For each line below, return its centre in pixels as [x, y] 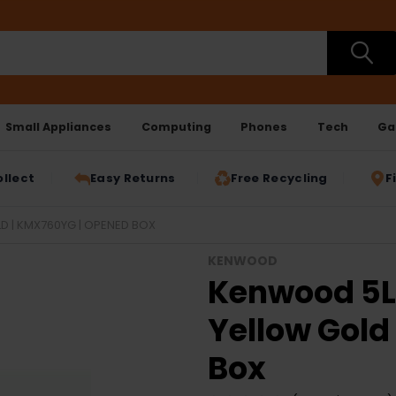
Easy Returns [133, 179]
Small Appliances [59, 126]
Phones [264, 126]
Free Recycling [279, 179]
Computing [176, 126]
